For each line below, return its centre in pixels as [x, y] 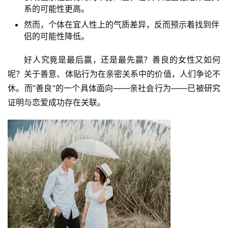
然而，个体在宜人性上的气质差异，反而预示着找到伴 [122, 24]
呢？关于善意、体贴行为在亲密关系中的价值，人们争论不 [114, 74]
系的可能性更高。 [56, 9]
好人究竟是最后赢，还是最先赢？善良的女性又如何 [122, 60]
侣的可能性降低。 [56, 36]
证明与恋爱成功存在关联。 [56, 102]
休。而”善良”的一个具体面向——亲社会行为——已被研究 [114, 88]
